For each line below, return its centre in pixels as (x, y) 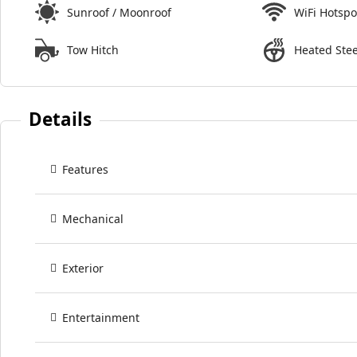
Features (85, 170)
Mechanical (93, 219)
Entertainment (101, 318)
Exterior (83, 269)
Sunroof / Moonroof (119, 12)
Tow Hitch (93, 50)
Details (61, 120)
